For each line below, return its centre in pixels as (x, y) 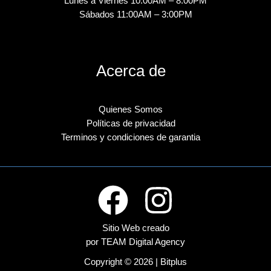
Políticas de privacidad (131, 124)
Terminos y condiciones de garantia (131, 138)
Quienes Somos (131, 110)
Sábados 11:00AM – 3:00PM (135, 15)
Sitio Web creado (135, 228)
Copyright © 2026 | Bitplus (135, 262)
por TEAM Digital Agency (135, 242)
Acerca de (131, 71)
